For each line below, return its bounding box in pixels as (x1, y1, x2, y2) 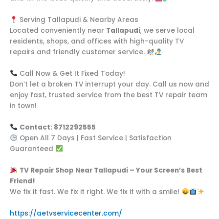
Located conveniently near (10, 26, 106, 36)
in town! (10, 101, 37, 111)
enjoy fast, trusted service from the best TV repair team (10, 90, 207, 100)
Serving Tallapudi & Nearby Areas (17, 15, 138, 25)
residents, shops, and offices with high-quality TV (10, 37, 184, 46)
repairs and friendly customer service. (10, 47, 147, 57)
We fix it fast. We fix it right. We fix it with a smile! (10, 187, 181, 197)
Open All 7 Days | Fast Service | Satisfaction (17, 133, 172, 143)
